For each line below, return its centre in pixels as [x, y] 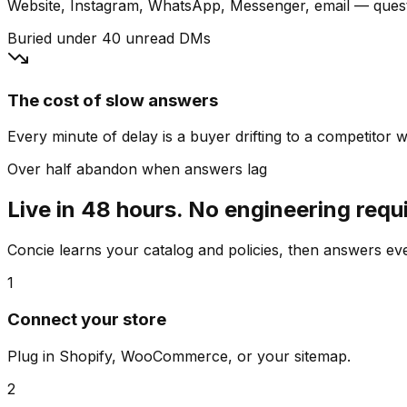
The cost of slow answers [113, 100]
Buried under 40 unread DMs [109, 38]
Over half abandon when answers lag [137, 169]
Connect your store [87, 319]
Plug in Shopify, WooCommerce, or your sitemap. [179, 356]
